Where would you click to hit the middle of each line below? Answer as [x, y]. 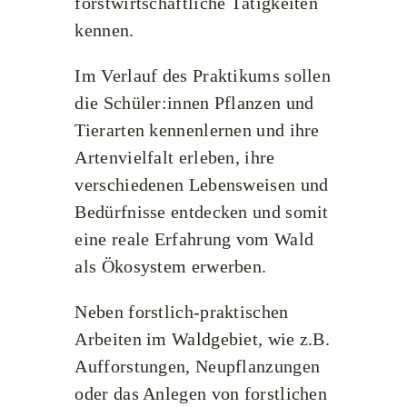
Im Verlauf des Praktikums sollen [203, 75]
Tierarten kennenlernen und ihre [197, 130]
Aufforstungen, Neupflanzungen [198, 366]
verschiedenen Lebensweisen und [202, 184]
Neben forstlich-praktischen [182, 312]
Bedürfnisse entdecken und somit [202, 212]
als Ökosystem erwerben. [171, 266]
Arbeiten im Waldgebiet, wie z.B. [203, 339]
